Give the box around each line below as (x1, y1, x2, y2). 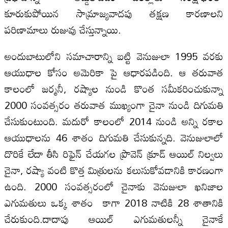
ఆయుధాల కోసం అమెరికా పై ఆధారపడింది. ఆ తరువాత (4, 62, 224, 82)
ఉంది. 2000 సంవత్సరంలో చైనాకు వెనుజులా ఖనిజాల (4, 176, 224, 196)
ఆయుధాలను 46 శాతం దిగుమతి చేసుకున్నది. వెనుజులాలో (4, 127, 224, 148)
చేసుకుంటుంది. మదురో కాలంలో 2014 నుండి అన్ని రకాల (4, 110, 224, 131)
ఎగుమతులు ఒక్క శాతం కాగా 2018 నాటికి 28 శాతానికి (4, 192, 224, 213)
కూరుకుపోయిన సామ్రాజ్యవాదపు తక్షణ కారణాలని (4, 3, 224, 23)
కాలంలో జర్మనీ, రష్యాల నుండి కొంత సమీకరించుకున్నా (4, 78, 224, 99)
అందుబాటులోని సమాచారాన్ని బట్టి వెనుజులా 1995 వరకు (4, 45, 224, 66)
